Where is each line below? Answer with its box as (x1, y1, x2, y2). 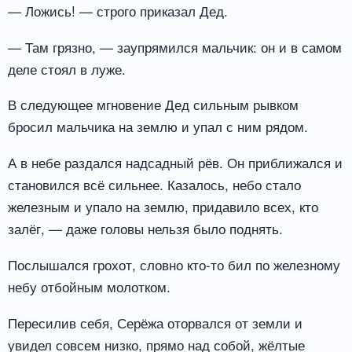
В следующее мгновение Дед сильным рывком (8, 94, 299, 115)
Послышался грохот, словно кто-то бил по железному (8, 255, 340, 275)
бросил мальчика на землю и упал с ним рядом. (8, 116, 308, 137)
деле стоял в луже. (8, 58, 126, 79)
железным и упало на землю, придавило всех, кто (8, 196, 318, 217)
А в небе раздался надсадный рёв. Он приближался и (8, 152, 343, 173)
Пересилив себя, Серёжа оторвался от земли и (8, 312, 302, 332)
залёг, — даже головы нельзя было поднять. (8, 218, 283, 239)
